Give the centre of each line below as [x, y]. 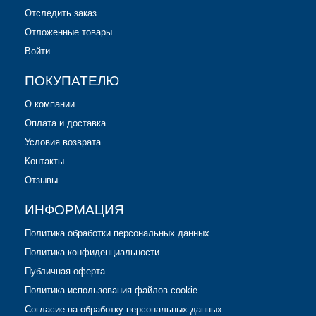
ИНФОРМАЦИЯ [74, 209]
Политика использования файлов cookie [111, 290]
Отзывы [41, 180]
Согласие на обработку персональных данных [123, 309]
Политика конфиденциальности [92, 252]
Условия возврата [63, 142]
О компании [50, 104]
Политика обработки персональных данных [117, 233]
